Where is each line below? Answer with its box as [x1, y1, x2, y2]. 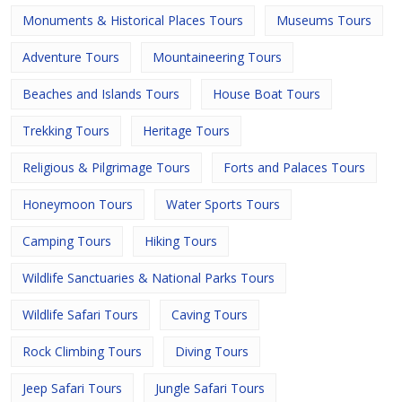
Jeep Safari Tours [22, 380, 122, 397]
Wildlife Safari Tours [22, 306, 138, 323]
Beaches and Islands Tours [22, 85, 179, 102]
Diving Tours [175, 343, 249, 360]
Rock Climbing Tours [22, 343, 142, 360]
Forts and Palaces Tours [223, 159, 365, 176]
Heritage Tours [143, 122, 230, 139]
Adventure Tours [22, 48, 119, 66]
